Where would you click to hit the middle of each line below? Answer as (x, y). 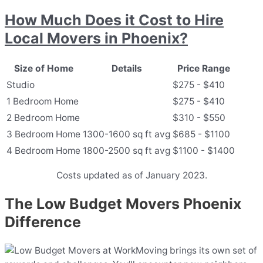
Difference (43, 222)
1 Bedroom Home (43, 101)
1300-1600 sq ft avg (127, 134)
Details (127, 68)
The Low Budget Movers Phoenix (123, 204)
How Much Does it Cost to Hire (114, 20)
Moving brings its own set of (196, 250)
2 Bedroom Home (43, 117)
